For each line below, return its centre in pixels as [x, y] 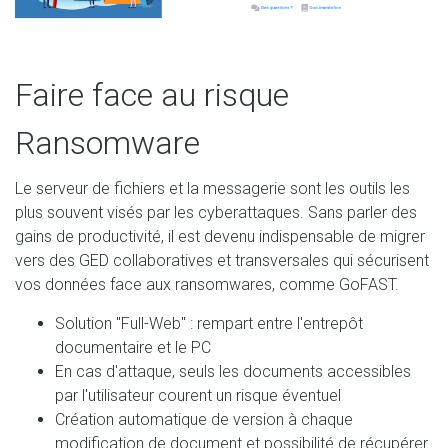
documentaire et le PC [133, 347]
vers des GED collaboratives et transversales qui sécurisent [222, 260]
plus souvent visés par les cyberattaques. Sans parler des [216, 212]
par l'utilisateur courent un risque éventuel [198, 395]
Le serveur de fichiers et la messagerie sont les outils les [212, 188]
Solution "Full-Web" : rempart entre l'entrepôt [209, 323]
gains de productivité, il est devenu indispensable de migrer [220, 236]
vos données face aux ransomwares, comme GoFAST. [207, 284]
